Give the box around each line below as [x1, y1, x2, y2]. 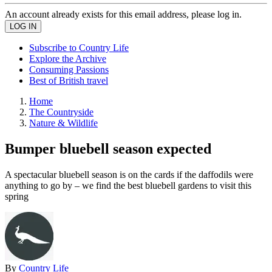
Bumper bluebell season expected [5, 140, 211, 157]
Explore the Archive [29, 53, 106, 64]
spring [5, 191, 29, 202]
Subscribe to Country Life [29, 42, 129, 53]
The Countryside [29, 107, 93, 117]
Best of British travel [29, 75, 108, 86]
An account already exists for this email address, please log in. [5, 9, 242, 19]
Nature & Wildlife [29, 118, 98, 128]
